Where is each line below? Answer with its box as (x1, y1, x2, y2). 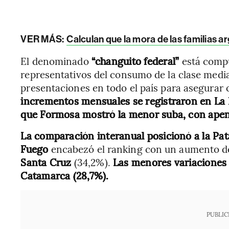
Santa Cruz (20, 155, 74, 169)
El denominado (20, 54, 91, 67)
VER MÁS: (20, 33, 66, 45)
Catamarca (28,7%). (20, 169, 109, 182)
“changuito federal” (91, 54, 182, 67)
